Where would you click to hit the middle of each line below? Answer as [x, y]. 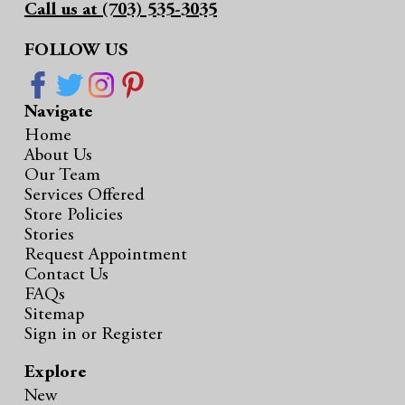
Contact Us [66, 275]
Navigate [58, 113]
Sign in [53, 335]
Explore [55, 373]
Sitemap [54, 315]
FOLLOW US [76, 51]
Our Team [62, 176]
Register [132, 335]
